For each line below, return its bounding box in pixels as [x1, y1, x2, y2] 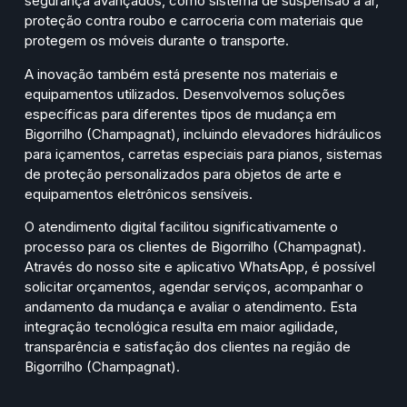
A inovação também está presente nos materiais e [25, 65, 338, 83]
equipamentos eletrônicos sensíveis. [25, 184, 253, 203]
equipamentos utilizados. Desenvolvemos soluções [25, 84, 345, 103]
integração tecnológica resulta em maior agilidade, [25, 318, 338, 336]
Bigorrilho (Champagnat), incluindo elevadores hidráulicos [25, 124, 382, 143]
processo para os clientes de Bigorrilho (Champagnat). [25, 238, 366, 256]
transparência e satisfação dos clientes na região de [25, 338, 351, 356]
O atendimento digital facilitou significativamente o [25, 218, 338, 236]
